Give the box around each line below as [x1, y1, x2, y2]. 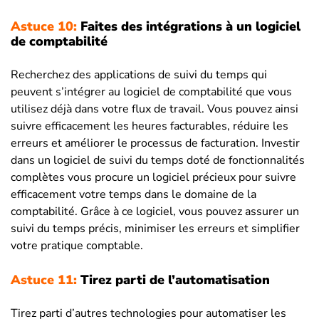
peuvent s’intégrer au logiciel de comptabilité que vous [11, 84, 292, 100]
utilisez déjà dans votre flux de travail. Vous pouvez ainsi [11, 101, 298, 117]
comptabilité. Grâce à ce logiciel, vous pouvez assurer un [11, 204, 299, 220]
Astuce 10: [11, 18, 77, 36]
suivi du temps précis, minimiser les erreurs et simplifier [11, 221, 300, 237]
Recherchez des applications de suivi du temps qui [11, 67, 267, 83]
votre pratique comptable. [11, 238, 143, 254]
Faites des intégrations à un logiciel [77, 18, 300, 36]
